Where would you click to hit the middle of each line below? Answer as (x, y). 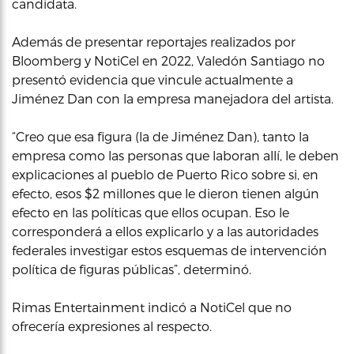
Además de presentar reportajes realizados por (154, 41)
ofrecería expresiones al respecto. (112, 326)
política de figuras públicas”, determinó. (132, 269)
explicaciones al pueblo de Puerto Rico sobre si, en (165, 174)
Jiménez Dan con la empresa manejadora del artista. (173, 98)
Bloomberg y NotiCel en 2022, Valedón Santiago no (168, 60)
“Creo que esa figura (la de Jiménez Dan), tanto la (160, 136)
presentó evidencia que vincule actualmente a (153, 79)
